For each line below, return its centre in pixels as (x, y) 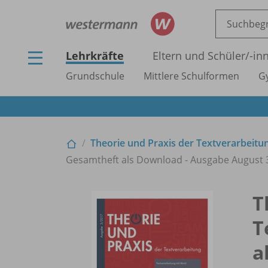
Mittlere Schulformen (191, 76)
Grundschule (95, 76)
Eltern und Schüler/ (201, 56)
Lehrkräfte (95, 56)
